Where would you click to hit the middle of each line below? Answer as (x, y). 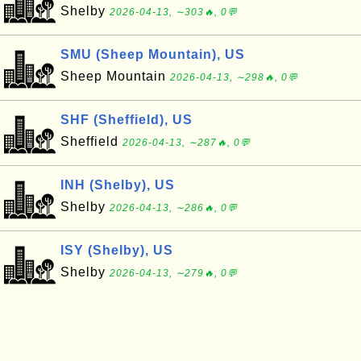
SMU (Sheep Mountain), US (153, 54)
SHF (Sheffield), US (127, 120)
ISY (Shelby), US (117, 250)
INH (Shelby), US (118, 185)
